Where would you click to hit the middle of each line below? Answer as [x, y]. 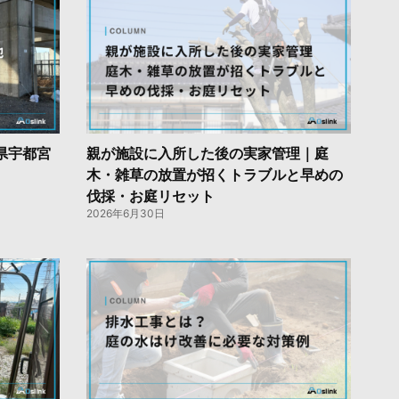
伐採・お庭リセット [150, 195]
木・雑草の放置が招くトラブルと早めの [214, 174]
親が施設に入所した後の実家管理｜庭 [207, 153]
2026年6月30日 [125, 213]
